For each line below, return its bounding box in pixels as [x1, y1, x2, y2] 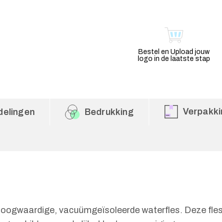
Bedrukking [84, 107, 134, 117]
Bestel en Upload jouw [138, 48, 210, 55]
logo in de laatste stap [137, 55, 210, 62]
